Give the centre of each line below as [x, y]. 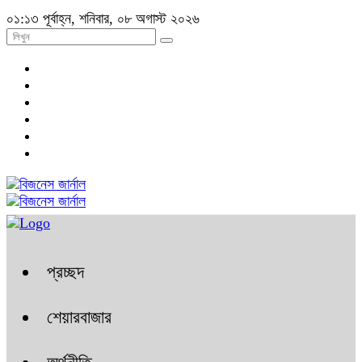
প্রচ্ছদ [65, 272]
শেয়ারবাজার [79, 317]
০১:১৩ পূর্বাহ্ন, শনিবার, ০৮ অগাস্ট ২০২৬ [103, 19]
